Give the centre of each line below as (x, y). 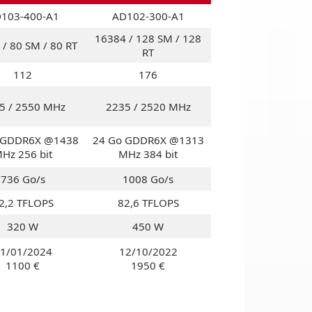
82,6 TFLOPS (148, 203)
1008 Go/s (148, 179)
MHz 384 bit (148, 154)
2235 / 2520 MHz (148, 107)
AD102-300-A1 (148, 16)
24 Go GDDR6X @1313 (148, 140)
